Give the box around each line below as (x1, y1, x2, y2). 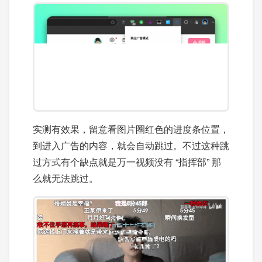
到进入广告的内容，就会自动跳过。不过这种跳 (33, 139, 229, 153)
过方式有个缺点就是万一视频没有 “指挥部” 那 (33, 155, 221, 169)
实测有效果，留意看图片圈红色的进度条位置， (33, 122, 229, 136)
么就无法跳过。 (33, 171, 98, 185)
